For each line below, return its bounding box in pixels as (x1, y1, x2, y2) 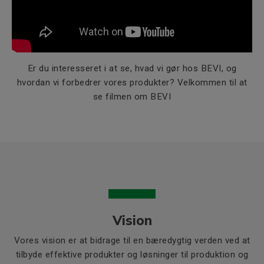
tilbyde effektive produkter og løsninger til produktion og (15, 249, 249, 260)
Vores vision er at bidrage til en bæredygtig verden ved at (14, 235, 250, 246)
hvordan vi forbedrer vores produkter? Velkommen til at (16, 77, 247, 88)
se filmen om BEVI (93, 91, 171, 103)
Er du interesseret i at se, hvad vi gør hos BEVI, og (27, 63, 237, 74)
